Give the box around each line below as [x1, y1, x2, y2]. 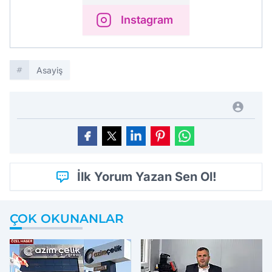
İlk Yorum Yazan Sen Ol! [77, 169, 217, 184]
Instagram [121, 13, 173, 26]
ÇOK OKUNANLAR [10, 211, 124, 226]
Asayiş [36, 65, 63, 75]
